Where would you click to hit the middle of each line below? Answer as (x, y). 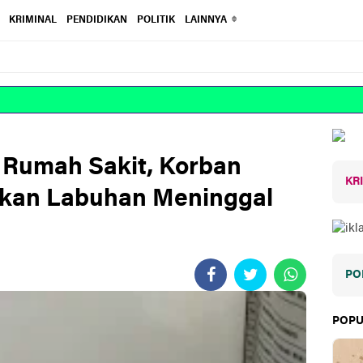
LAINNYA (206, 20)
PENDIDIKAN (97, 20)
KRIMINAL (33, 20)
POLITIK (156, 20)
